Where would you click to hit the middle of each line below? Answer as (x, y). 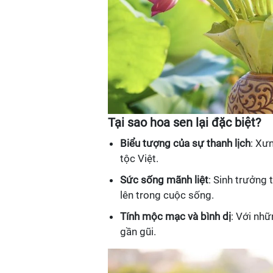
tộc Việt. (139, 158)
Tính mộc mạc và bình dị (175, 216)
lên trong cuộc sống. (167, 195)
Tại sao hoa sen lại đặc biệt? (184, 122)
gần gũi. (138, 232)
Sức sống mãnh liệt (164, 180)
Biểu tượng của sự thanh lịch (185, 143)
